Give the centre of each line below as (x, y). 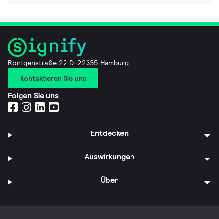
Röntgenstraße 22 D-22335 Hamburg (68, 62)
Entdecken (110, 133)
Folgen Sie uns (33, 95)
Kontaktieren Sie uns (53, 78)
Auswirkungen (110, 156)
